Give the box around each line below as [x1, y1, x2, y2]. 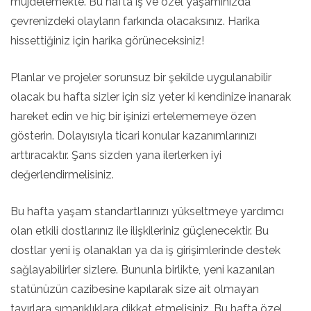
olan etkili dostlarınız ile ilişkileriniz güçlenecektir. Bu [10, 224, 269, 237]
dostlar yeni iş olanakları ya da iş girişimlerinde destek [10, 244, 280, 257]
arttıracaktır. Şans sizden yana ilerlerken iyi [10, 149, 221, 162]
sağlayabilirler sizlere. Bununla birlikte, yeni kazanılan [10, 263, 275, 276]
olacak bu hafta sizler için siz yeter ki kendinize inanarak [10, 90, 291, 103]
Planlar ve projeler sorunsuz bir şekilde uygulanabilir [10, 71, 271, 84]
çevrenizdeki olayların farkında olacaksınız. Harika [10, 15, 260, 28]
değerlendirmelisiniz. [10, 168, 114, 181]
